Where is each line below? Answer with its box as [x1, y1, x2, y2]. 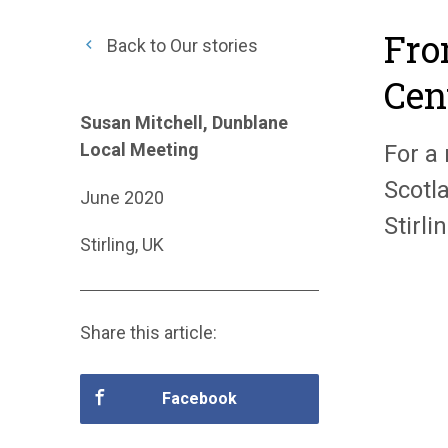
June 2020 [80, 186, 164, 208]
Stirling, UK [80, 234, 164, 256]
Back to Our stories [103, 35, 258, 56]
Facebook [161, 389, 237, 409]
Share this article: [80, 322, 217, 344]
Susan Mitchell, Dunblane [80, 112, 288, 133]
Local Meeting [80, 139, 199, 160]
